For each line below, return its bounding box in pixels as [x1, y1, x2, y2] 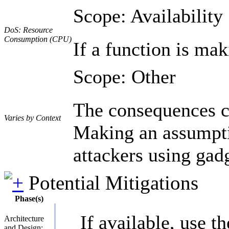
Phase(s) [15, 194, 43, 203]
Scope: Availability [73, 5, 223, 27]
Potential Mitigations [29, 171, 198, 194]
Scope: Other [73, 65, 176, 87]
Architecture [4, 214, 44, 223]
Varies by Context [4, 113, 61, 122]
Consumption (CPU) [4, 34, 72, 43]
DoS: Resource [4, 25, 53, 34]
